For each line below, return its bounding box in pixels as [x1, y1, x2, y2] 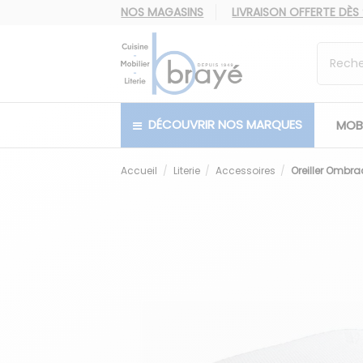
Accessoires [215, 163, 275, 177]
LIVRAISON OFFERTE [232, 4, 340, 20]
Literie [173, 163, 200, 177]
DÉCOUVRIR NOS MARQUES [145, 116, 303, 134]
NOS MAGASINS [121, 4, 204, 20]
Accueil [121, 163, 158, 177]
